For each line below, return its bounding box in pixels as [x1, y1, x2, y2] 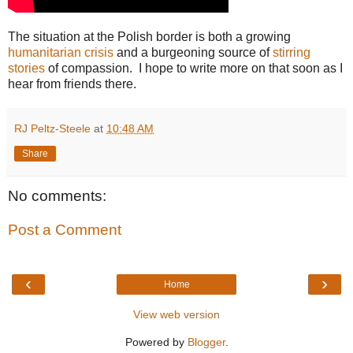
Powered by [124, 335, 188, 348]
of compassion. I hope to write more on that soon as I [45, 61, 343, 75]
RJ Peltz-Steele [14, 121, 91, 135]
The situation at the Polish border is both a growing [8, 29, 291, 43]
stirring [273, 45, 310, 59]
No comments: [8, 187, 106, 204]
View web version [133, 307, 220, 321]
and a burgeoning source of [113, 45, 273, 59]
